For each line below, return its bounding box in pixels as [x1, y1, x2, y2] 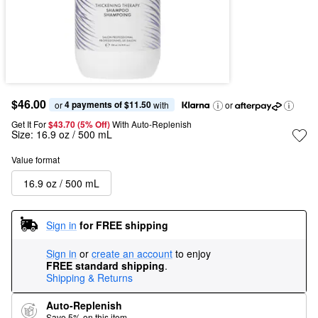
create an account [92, 246, 172, 261]
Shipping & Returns [46, 270, 133, 285]
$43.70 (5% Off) [48, 118, 112, 131]
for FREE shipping [79, 217, 168, 232]
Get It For [11, 118, 46, 130]
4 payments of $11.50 [65, 97, 151, 111]
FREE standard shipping [46, 258, 165, 273]
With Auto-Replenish [112, 118, 192, 130]
